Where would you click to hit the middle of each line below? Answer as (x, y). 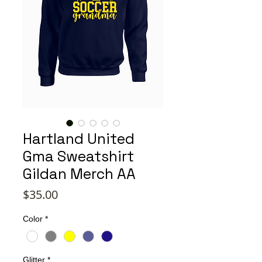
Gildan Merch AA (79, 174)
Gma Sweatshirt (78, 156)
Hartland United (79, 139)
